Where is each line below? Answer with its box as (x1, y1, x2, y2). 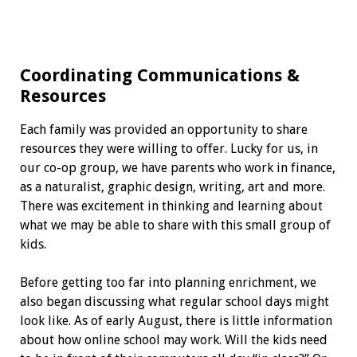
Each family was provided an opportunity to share (19, 121, 308, 137)
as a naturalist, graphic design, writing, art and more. (19, 178, 325, 194)
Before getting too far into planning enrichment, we (19, 274, 316, 290)
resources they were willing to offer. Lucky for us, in (19, 140, 318, 156)
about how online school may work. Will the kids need (19, 331, 328, 347)
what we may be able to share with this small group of (19, 217, 331, 233)
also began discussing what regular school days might (19, 293, 329, 309)
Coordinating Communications (19, 65, 287, 85)
